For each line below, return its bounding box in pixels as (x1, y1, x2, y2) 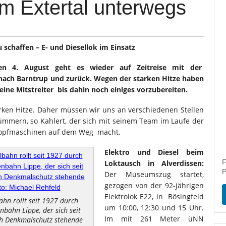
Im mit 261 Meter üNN (104, 214, 204, 223)
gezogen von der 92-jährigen (104, 181, 204, 190)
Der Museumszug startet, (104, 169, 204, 179)
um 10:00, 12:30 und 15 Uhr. (104, 203, 204, 212)
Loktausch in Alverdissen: (104, 158, 204, 168)
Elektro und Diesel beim (104, 147, 204, 157)
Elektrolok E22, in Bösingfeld (104, 192, 204, 201)
